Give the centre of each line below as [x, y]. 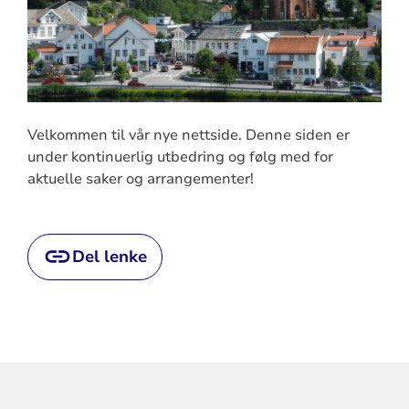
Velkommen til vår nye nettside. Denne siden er [188, 135]
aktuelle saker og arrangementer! [140, 178]
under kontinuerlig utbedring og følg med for [180, 157]
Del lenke [109, 256]
